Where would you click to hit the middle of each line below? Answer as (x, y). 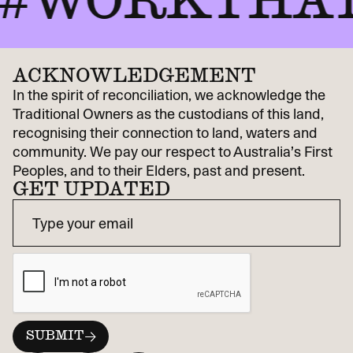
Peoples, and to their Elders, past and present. (159, 171)
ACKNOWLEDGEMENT (134, 76)
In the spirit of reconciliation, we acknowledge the (169, 95)
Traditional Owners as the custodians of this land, (168, 114)
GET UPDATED (91, 190)
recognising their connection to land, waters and (165, 133)
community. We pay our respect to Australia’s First (173, 152)
